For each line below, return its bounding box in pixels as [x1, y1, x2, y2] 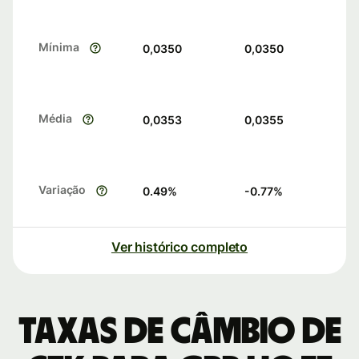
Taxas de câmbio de [18, 313, 341, 351]
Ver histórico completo [111, 239, 248, 256]
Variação [38, 183, 87, 197]
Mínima [38, 40, 79, 54]
